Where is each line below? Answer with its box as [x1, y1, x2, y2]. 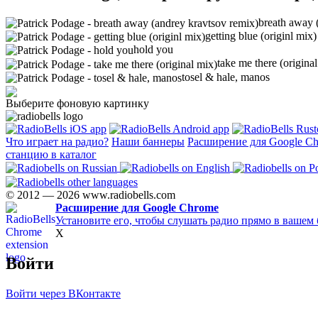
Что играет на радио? [6, 136, 109, 148]
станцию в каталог [6, 148, 97, 161]
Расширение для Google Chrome [55, 201, 219, 214]
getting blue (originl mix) [205, 29, 317, 42]
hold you [133, 43, 173, 56]
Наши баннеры [111, 136, 185, 148]
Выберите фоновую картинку [6, 97, 149, 110]
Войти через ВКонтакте [6, 287, 121, 300]
